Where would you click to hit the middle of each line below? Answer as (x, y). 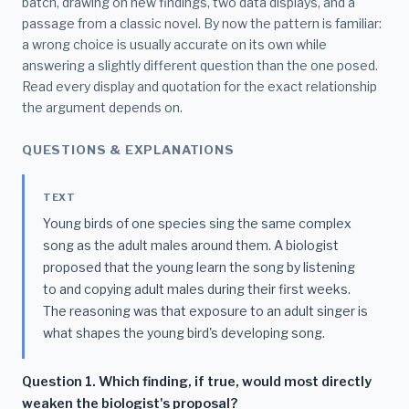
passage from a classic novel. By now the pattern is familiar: (202, 24)
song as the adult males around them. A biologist (191, 245)
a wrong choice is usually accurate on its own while (174, 45)
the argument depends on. (102, 108)
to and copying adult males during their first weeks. (197, 288)
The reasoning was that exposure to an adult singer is (205, 310)
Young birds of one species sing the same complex (197, 223)
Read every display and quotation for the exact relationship (199, 87)
